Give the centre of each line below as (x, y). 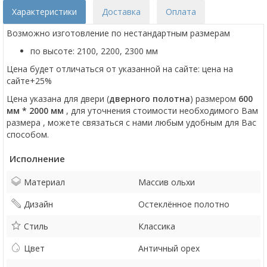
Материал (44, 182)
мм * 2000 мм (36, 111)
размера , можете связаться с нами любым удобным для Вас (131, 122)
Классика (157, 226)
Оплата (181, 12)
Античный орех (169, 248)
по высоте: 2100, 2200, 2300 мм (94, 51)
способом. (28, 134)
